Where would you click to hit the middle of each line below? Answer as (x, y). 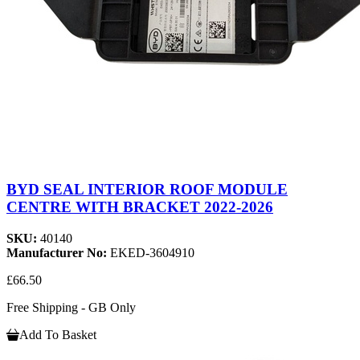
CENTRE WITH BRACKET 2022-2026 (140, 207)
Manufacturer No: (58, 253)
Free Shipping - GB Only (71, 308)
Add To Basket (58, 335)
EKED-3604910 (152, 253)
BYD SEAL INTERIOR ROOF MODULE (147, 190)
